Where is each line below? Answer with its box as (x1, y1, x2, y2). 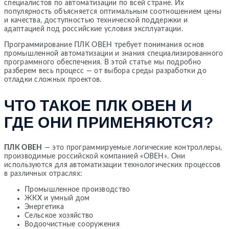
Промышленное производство (25, 186, 130, 193)
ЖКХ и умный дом (25, 195, 90, 202)
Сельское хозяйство (25, 212, 94, 219)
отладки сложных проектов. (4, 76, 102, 84)
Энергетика (25, 203, 64, 211)
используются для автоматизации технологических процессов (4, 162, 221, 169)
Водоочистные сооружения (25, 221, 120, 228)
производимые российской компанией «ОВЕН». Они (4, 153, 186, 160)
